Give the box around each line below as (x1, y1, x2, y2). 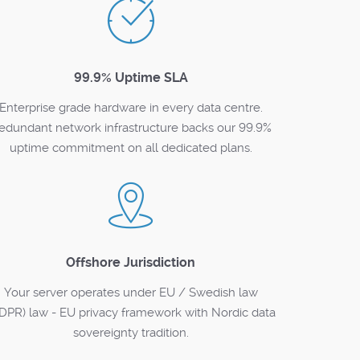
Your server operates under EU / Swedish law (3, 285, 258, 300)
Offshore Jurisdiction (66, 255, 196, 270)
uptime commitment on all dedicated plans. (9, 141, 252, 155)
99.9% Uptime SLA (73, 70, 188, 85)
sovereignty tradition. (72, 325, 189, 340)
